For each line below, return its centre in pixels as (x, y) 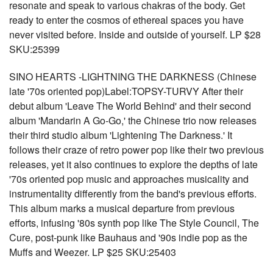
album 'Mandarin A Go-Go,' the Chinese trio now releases (133, 120)
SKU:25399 (34, 49)
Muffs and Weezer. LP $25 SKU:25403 (93, 252)
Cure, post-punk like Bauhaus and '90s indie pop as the (128, 237)
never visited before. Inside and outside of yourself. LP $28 (135, 34)
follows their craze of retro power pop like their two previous (136, 150)
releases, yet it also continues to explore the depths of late (133, 164)
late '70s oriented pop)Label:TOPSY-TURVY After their (126, 91)
